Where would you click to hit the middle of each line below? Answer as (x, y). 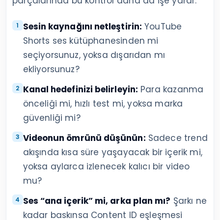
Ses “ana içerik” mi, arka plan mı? (97, 201)
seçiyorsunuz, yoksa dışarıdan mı (94, 55)
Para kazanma (171, 89)
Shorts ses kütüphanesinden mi (91, 41)
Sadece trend (177, 138)
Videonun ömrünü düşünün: (84, 138)
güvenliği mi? (52, 118)
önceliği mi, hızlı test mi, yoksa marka (103, 103)
